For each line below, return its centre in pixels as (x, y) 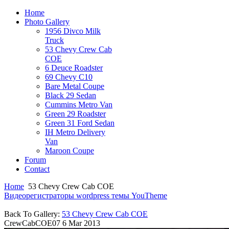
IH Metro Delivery (75, 132)
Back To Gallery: (33, 214)
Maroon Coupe (70, 151)
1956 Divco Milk (73, 31)
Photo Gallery (47, 22)
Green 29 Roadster (75, 114)
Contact (37, 169)
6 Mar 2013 (81, 223)
